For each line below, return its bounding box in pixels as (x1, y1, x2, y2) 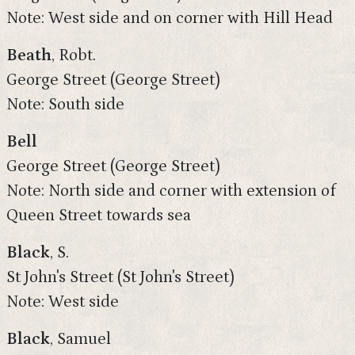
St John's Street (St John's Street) (6, 268, 235, 287)
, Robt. (52, 46, 96, 65)
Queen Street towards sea (6, 206, 191, 225)
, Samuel (50, 330, 111, 349)
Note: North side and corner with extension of (6, 181, 336, 200)
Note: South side (6, 95, 124, 114)
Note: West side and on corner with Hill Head (6, 9, 333, 28)
